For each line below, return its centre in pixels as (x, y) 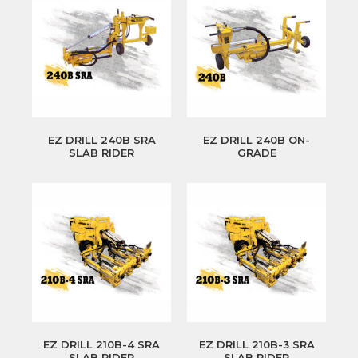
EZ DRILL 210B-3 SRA (257, 345)
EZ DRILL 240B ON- (257, 140)
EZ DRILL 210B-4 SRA (101, 345)
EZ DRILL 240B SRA (101, 140)
